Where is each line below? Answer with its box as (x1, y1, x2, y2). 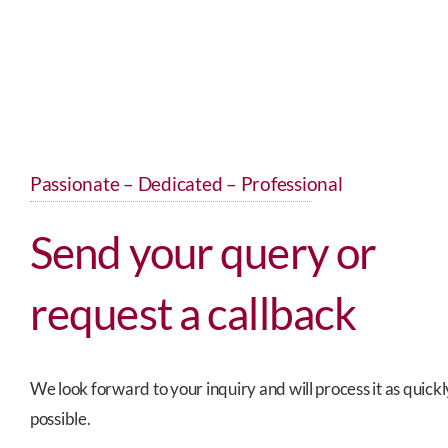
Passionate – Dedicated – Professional (29, 171, 343, 195)
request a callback (29, 286, 357, 339)
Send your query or (29, 225, 377, 278)
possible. (29, 407, 91, 429)
